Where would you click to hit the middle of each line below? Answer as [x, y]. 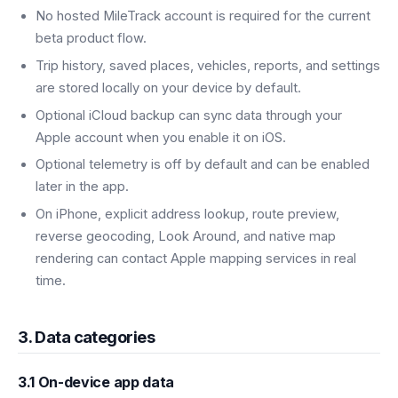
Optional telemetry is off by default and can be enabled [203, 165]
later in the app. [82, 187]
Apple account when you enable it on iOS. [161, 137]
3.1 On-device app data [96, 382]
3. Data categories [87, 336]
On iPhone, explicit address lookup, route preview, [187, 214]
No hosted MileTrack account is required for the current [203, 16]
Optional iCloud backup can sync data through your [189, 115]
